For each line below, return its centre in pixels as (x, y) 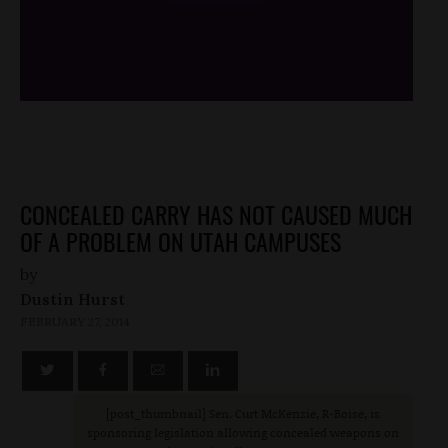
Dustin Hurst (72, 299)
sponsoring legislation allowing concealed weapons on (243, 432)
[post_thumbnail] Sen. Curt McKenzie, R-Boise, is (243, 413)
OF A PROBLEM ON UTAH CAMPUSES (180, 241)
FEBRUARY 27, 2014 (75, 322)
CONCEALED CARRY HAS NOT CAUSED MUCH (216, 214)
